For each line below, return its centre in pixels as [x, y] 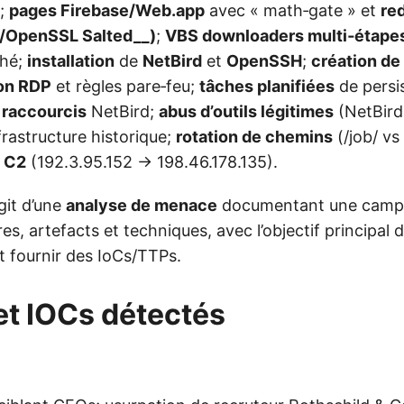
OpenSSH [264, 61]
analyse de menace [142, 206]
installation [71, 61]
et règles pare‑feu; [125, 87]
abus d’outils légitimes [246, 112]
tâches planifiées [267, 87]
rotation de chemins [254, 137]
